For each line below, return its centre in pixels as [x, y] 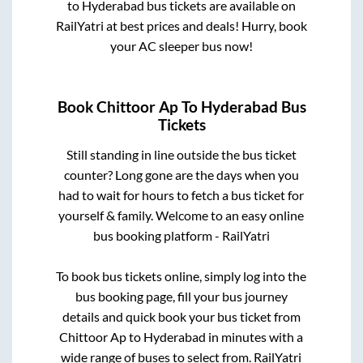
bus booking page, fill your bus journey [181, 297]
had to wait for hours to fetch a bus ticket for [181, 195]
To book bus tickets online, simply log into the [181, 276]
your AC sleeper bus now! [181, 46]
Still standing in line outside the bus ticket [181, 155]
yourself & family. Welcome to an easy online [181, 216]
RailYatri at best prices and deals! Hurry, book [181, 26]
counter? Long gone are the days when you [181, 175]
